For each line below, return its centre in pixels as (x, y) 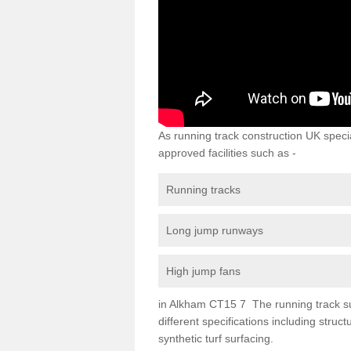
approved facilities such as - (227, 152)
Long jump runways (215, 230)
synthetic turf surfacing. (216, 338)
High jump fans (203, 271)
